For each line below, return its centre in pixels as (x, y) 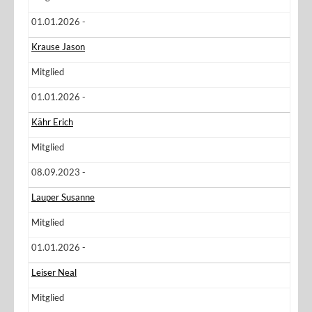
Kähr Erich (52, 122)
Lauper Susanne (63, 197)
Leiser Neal (54, 272)
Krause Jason (58, 47)
